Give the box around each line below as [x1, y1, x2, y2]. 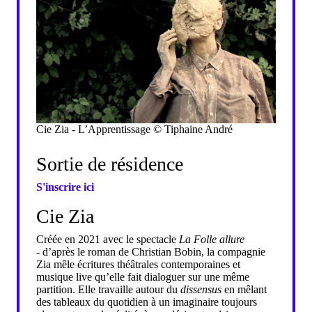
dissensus [180, 283, 221, 295]
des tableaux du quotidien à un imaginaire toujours [36, 295, 257, 308]
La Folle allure [179, 233, 244, 245]
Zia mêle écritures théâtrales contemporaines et [36, 258, 240, 270]
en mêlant [221, 283, 267, 295]
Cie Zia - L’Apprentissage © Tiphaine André [36, 123, 233, 135]
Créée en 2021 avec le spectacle [36, 233, 179, 245]
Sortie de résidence [36, 153, 183, 175]
